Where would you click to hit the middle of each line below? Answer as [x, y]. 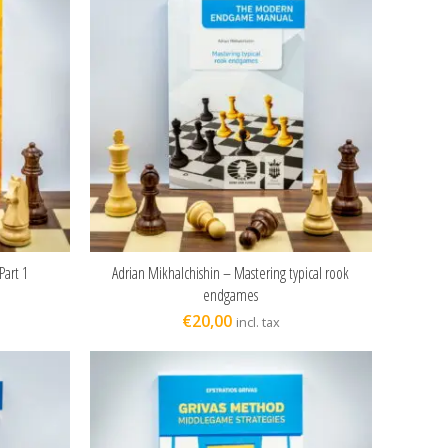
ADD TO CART [231, 272]
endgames [231, 295]
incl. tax [257, 322]
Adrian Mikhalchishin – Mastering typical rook [231, 273]
